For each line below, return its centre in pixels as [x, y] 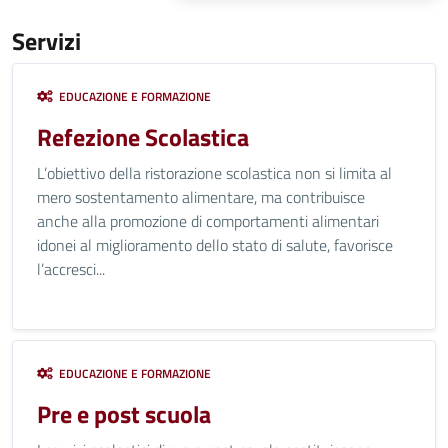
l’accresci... [71, 269]
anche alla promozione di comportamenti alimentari [208, 221]
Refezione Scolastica [143, 137]
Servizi [46, 41]
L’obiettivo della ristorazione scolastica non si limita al [214, 173]
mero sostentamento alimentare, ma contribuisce [201, 197]
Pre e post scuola [124, 414]
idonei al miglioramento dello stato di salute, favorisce [215, 245]
